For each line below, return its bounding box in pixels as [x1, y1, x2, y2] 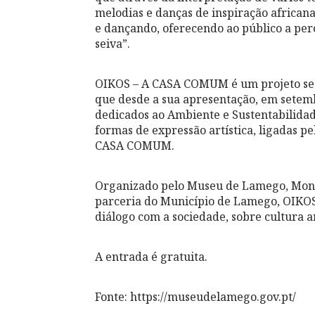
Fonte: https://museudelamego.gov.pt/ [95, 289, 296, 305]
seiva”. [95, 36, 130, 52]
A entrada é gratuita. [95, 249, 207, 265]
